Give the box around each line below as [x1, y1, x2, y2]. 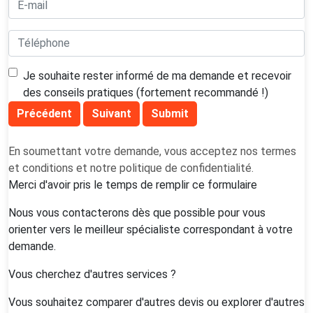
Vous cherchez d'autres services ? [8, 267, 176, 281]
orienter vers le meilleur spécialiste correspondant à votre [8, 222, 293, 236]
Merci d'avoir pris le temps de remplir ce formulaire [8, 177, 257, 191]
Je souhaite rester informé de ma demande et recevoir [23, 68, 291, 82]
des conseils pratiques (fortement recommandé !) [23, 85, 268, 99]
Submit [151, 106, 189, 120]
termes [261, 144, 296, 158]
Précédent [17, 106, 72, 120]
